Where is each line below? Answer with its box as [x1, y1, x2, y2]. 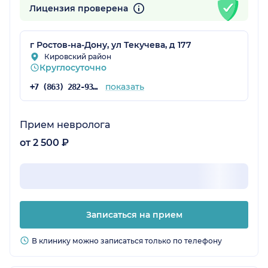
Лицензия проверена [29, 2, 130, 14]
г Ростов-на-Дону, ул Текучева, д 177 [30, 39, 191, 50]
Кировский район [44, 51, 111, 61]
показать [105, 81, 144, 92]
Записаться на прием [86, 209, 182, 220]
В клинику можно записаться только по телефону [32, 236, 222, 245]
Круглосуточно [39, 62, 106, 73]
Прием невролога [20, 118, 110, 130]
